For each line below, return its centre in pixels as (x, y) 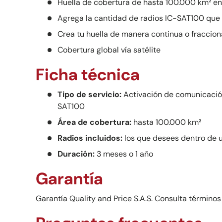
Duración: (76, 154)
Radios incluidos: (90, 138)
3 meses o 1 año (124, 154)
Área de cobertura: (94, 122)
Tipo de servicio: (89, 94)
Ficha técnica (88, 75)
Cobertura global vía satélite (109, 50)
